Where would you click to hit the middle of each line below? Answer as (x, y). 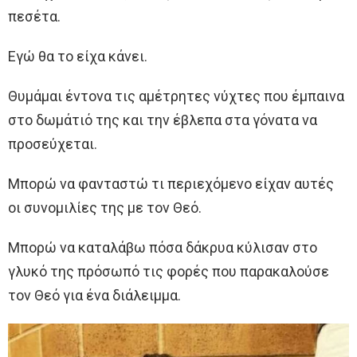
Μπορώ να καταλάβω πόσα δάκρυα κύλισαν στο (163, 247)
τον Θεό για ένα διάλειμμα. (94, 295)
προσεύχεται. (53, 143)
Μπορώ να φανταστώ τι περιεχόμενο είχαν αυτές (171, 183)
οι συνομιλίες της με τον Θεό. (105, 207)
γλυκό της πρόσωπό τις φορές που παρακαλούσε (169, 271)
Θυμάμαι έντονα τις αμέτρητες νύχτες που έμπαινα (176, 96)
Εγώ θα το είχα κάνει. (78, 56)
